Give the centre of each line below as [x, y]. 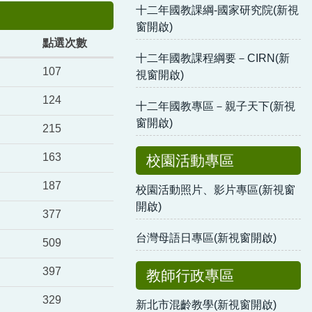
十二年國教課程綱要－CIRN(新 [213, 58]
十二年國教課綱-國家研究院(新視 [218, 10]
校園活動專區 [190, 160]
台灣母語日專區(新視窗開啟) [206, 237]
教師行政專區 [190, 275]
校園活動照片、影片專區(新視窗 [216, 189]
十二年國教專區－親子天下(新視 [216, 106]
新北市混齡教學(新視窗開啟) [206, 304]
